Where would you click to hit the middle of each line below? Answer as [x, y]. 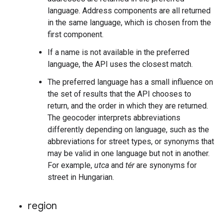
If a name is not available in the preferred [118, 52]
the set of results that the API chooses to [119, 94]
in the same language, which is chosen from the [129, 23]
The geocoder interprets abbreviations [114, 118]
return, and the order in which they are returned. [128, 106]
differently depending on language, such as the [128, 130]
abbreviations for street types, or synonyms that [131, 141]
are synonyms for [166, 165]
